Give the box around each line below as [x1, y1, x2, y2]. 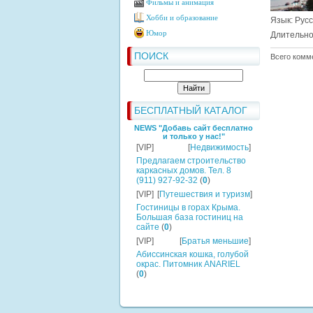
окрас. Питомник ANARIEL [136, 259, 240, 269]
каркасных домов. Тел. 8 [136, 166, 231, 175]
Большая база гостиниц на [136, 212, 243, 222]
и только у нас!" [162, 132, 225, 140]
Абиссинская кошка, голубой [136, 249, 249, 259]
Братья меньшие [182, 236, 249, 246]
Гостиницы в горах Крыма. [136, 203, 240, 212]
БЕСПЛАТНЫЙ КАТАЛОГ [134, 105, 247, 116]
